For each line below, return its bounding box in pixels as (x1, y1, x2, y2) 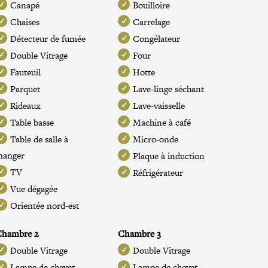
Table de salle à (10, 133, 69, 145)
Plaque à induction (132, 150, 205, 162)
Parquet (10, 83, 41, 95)
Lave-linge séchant (132, 83, 204, 95)
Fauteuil (10, 66, 41, 78)
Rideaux (10, 99, 41, 112)
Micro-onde (132, 133, 178, 145)
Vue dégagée (10, 182, 58, 195)
